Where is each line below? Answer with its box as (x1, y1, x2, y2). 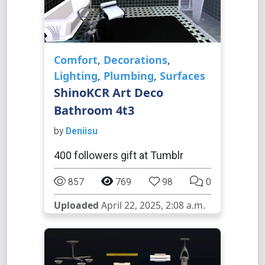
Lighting (54, 69, 98, 83)
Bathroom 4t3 (54, 102, 134, 118)
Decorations (104, 53, 167, 67)
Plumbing (104, 69, 154, 83)
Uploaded (54, 199, 99, 212)
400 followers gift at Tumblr (54, 149, 183, 161)
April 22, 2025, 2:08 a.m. (99, 199, 205, 212)
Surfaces (160, 69, 205, 83)
